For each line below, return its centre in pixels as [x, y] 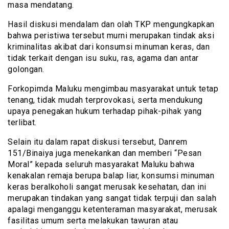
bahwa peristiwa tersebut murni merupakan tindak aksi [111, 36]
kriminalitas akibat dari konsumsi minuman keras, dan [109, 47]
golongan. [26, 70]
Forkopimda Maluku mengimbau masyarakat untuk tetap [113, 89]
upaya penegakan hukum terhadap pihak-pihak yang [105, 111]
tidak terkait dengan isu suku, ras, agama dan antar [103, 58]
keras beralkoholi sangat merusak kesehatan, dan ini [107, 187]
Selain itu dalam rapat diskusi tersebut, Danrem [98, 142]
